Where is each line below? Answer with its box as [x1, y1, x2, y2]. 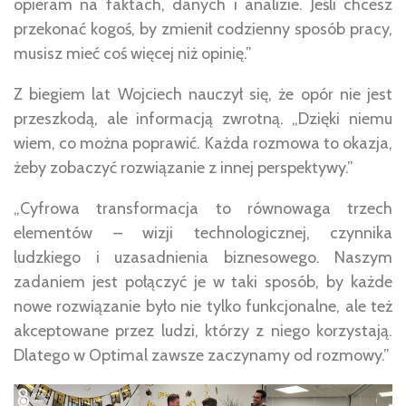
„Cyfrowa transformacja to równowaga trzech [14, 198, 392, 218]
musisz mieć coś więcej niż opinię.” [14, 43, 252, 63]
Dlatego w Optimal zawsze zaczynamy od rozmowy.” [14, 345, 390, 365]
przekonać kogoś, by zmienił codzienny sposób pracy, [14, 19, 392, 39]
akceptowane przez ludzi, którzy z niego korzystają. [14, 321, 392, 341]
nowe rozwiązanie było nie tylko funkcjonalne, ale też [14, 296, 392, 316]
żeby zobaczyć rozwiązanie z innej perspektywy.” [14, 158, 353, 178]
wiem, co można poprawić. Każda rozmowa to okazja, [14, 133, 392, 153]
